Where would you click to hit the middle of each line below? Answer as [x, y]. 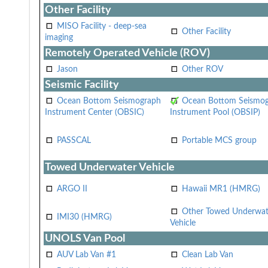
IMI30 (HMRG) [84, 217]
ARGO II [72, 189]
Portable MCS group [219, 140]
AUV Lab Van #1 [86, 255]
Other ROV [202, 69]
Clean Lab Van [208, 255]
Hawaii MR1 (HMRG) [221, 189]
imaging [59, 37]
